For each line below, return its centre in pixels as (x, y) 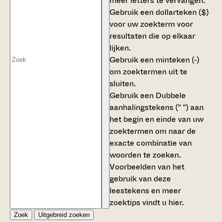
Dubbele (171, 95)
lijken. (120, 48)
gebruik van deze (140, 178)
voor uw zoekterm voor (151, 24)
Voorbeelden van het (147, 166)
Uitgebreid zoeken (64, 215)
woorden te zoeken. (145, 155)
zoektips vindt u (139, 202)
